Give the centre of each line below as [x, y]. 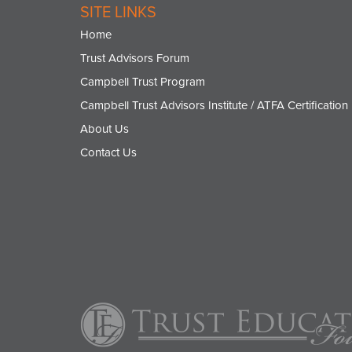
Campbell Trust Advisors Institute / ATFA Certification [214, 105]
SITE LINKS [118, 13]
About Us [104, 129]
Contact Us [108, 152]
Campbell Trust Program [143, 82]
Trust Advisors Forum [135, 58]
